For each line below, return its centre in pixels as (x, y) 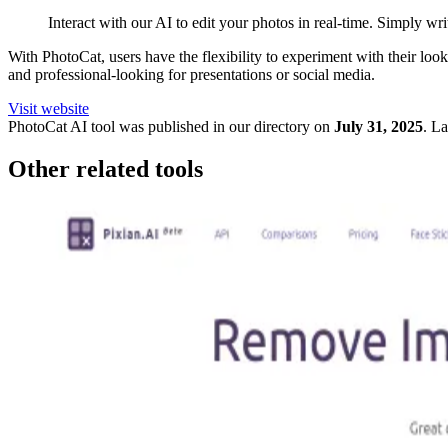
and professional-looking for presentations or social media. (191, 74)
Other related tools (105, 168)
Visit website (48, 108)
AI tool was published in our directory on (198, 126)
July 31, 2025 (378, 126)
